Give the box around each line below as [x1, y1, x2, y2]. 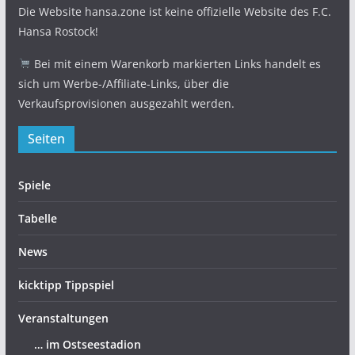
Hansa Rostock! [17, 24, 98, 39]
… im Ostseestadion [33, 337, 141, 352]
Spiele [17, 177, 51, 193]
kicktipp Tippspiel [17, 277, 114, 292]
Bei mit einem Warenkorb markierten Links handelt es [30, 56, 321, 71]
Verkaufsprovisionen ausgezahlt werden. [17, 96, 235, 111]
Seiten [27, 130, 65, 147]
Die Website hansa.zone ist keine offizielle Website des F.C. [17, 4, 331, 19]
